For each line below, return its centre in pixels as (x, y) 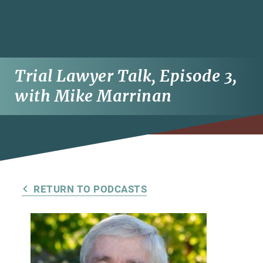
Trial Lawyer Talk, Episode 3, (126, 76)
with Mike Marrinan (93, 96)
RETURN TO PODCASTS (90, 189)
